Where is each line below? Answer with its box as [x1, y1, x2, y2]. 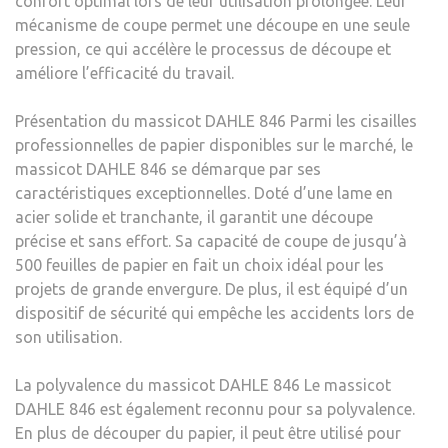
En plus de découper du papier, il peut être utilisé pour [15, 423, 401, 442]
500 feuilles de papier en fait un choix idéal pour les [15, 255, 384, 274]
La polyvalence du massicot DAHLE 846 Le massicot [15, 375, 391, 394]
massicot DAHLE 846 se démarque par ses [15, 159, 321, 178]
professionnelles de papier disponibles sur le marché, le [15, 135, 413, 154]
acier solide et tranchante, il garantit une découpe [15, 207, 373, 226]
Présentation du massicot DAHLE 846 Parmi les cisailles [15, 111, 417, 130]
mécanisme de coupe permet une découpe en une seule [15, 15, 410, 34]
